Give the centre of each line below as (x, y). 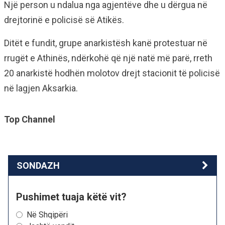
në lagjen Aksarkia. (41, 88)
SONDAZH (38, 165)
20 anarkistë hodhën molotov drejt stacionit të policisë (112, 73)
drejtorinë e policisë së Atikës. (64, 20)
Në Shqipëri (47, 214)
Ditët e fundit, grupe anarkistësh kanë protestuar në (106, 43)
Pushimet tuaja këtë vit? (71, 197)
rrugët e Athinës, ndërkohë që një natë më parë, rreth (108, 58)
